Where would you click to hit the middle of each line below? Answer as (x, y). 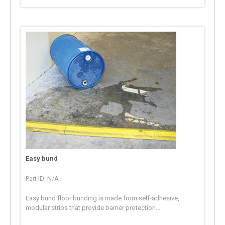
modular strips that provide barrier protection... (93, 207)
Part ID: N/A (42, 178)
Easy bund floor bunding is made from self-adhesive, (103, 198)
